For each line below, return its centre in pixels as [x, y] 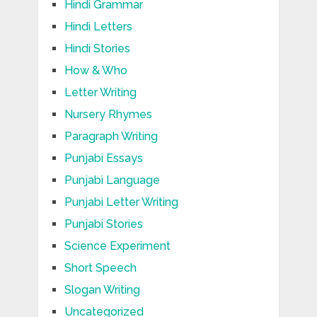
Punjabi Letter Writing [121, 202]
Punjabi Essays [103, 158]
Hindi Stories [97, 48]
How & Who [96, 70]
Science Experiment [117, 246]
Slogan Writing [102, 289]
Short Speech [100, 267]
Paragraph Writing [111, 136]
